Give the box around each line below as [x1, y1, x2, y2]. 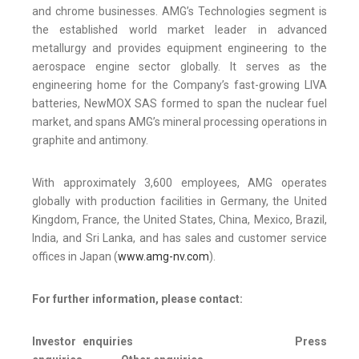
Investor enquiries [32, 335, 134, 349]
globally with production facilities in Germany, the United [32, 195, 327, 208]
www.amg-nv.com [118, 250, 209, 264]
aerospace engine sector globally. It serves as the [32, 60, 327, 74]
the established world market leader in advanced [32, 23, 327, 37]
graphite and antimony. [32, 134, 148, 147]
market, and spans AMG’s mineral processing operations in [32, 115, 327, 129]
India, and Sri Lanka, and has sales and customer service [32, 232, 327, 245]
